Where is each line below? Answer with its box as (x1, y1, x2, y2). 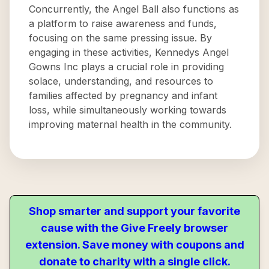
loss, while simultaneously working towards (29, 104, 226, 116)
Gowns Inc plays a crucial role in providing (29, 61, 224, 73)
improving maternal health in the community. (29, 118, 232, 130)
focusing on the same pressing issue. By (29, 32, 212, 44)
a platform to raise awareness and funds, (29, 17, 217, 29)
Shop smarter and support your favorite (29, 205, 240, 217)
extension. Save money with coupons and (25, 238, 244, 251)
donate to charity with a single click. (38, 255, 231, 268)
